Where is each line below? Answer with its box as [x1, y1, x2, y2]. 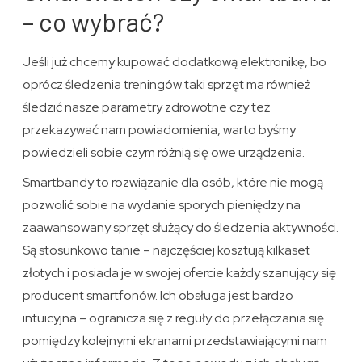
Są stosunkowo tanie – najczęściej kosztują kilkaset [23, 242, 311, 259]
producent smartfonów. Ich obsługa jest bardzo [23, 287, 294, 305]
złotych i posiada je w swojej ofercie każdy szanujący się [23, 264, 337, 282]
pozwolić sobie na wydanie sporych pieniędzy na [23, 196, 301, 214]
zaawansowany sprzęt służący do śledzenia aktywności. [23, 219, 339, 237]
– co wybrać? [23, 6, 165, 37]
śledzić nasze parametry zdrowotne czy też [23, 99, 271, 116]
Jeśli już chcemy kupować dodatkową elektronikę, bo [23, 53, 327, 71]
